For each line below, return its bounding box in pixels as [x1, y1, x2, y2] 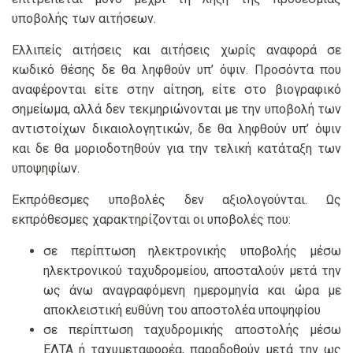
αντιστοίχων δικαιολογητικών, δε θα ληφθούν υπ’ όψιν [12, 121, 341, 137]
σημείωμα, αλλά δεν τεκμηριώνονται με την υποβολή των [12, 102, 341, 117]
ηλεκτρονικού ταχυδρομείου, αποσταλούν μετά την [43, 263, 341, 279]
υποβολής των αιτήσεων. [12, 11, 156, 27]
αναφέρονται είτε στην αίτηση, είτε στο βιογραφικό [12, 82, 341, 98]
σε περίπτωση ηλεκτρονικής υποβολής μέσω [43, 243, 341, 259]
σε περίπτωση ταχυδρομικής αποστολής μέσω [43, 322, 341, 338]
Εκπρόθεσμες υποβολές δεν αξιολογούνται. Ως [12, 192, 341, 208]
